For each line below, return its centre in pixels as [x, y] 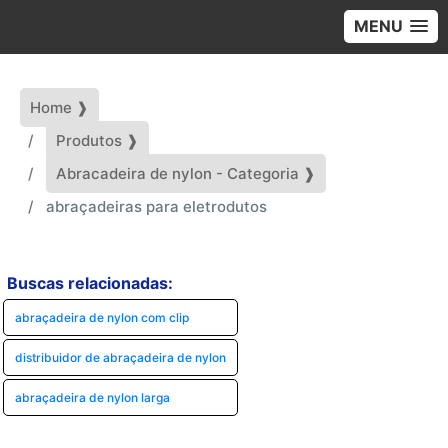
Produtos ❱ [97, 140]
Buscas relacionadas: [90, 283]
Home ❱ [59, 107]
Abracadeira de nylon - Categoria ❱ [186, 173]
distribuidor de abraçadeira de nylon [120, 357]
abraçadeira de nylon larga [92, 397]
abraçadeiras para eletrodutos [156, 206]
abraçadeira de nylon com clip [102, 317]
